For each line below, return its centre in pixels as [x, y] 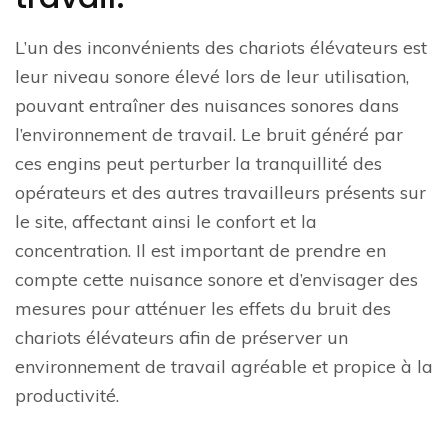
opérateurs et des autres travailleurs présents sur [220, 193]
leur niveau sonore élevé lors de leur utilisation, [212, 77]
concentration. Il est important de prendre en [200, 251]
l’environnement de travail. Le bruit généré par [209, 135]
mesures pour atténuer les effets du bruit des [203, 309]
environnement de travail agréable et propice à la [224, 367]
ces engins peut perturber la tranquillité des [198, 164]
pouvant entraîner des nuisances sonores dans [207, 106]
